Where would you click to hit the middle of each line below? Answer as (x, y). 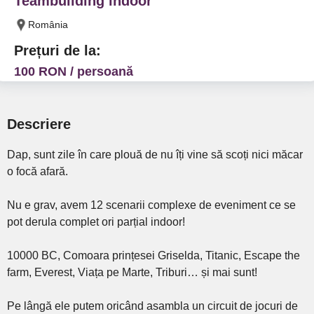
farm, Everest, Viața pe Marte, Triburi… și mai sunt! (132, 272)
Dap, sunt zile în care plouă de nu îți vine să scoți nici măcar (155, 155)
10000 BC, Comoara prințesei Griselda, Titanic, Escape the (153, 255)
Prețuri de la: (57, 50)
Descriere (39, 124)
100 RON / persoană (74, 71)
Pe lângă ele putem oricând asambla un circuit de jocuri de (152, 306)
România (48, 25)
